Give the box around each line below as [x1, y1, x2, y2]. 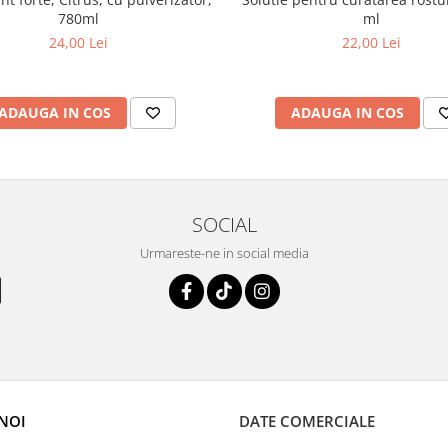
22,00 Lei [342, 33, 401, 53]
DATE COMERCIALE [239, 411, 375, 432]
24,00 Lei [49, 33, 108, 53]
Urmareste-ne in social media [139, 244, 309, 263]
